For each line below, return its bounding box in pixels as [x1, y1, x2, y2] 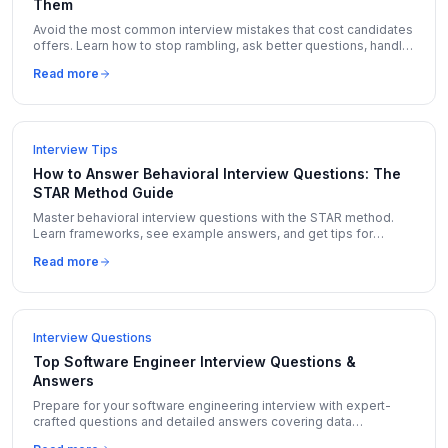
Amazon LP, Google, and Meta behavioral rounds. [33, 242, 322, 257]
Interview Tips [33, 142, 118, 157]
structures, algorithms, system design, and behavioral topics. [33, 430, 390, 445]
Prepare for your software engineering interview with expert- [33, 398, 391, 413]
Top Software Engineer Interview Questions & [33, 353, 356, 370]
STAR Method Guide [33, 184, 174, 201]
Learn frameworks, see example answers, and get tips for [33, 226, 373, 241]
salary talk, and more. [33, 54, 157, 69]
